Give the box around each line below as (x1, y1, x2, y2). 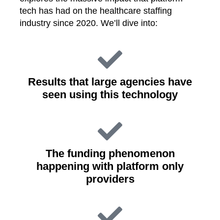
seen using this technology (42, 88, 178, 101)
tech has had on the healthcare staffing (20, 6, 172, 16)
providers (85, 173, 135, 185)
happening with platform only (36, 160, 184, 172)
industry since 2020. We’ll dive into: (20, 18, 158, 28)
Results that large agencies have (28, 76, 192, 88)
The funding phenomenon (45, 147, 175, 160)
